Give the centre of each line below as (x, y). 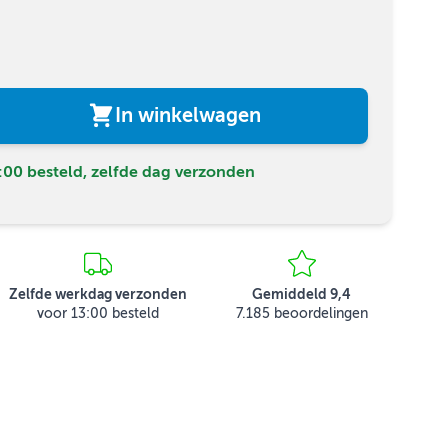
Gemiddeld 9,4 (302, 294)
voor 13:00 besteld (98, 314)
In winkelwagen (188, 116)
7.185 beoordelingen (301, 314)
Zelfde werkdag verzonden (98, 294)
